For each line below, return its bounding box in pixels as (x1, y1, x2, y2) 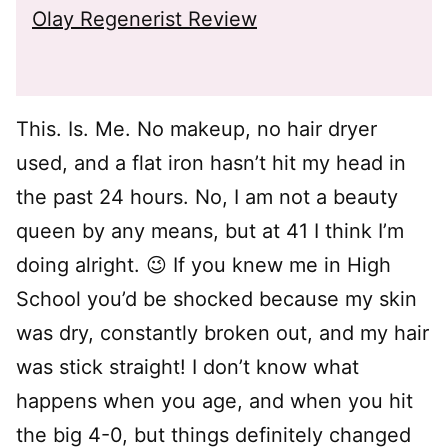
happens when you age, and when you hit (16, 389, 413, 413)
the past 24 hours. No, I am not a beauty (16, 185, 398, 209)
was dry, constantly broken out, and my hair (16, 321, 429, 345)
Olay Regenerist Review (32, 7, 257, 31)
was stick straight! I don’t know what (16, 355, 359, 379)
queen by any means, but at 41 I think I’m (16, 219, 404, 243)
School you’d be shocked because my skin (16, 287, 417, 311)
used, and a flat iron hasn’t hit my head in (16, 151, 406, 175)
